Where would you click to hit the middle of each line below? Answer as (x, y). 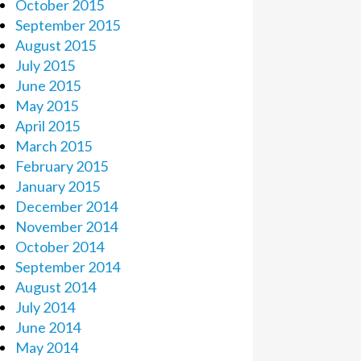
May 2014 (46, 347)
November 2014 (66, 226)
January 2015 (57, 186)
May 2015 (46, 106)
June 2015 (48, 85)
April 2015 (47, 126)
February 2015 (61, 166)
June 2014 (48, 327)
